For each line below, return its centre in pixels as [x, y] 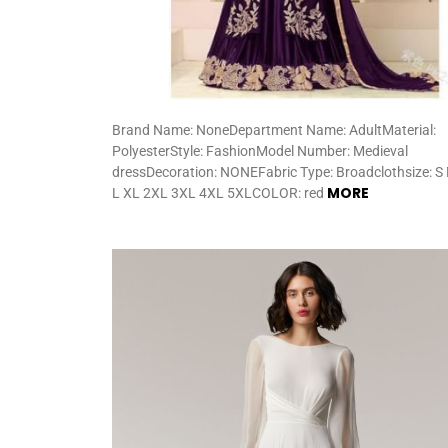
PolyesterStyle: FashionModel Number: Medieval [260, 151]
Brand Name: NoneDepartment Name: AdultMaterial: [274, 130]
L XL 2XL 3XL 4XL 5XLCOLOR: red [219, 193]
